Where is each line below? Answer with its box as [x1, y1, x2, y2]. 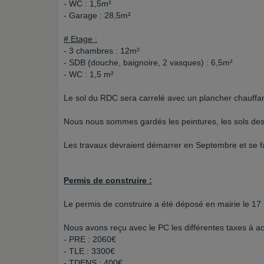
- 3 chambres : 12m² [64, 46, 140, 55]
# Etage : [64, 34, 97, 44]
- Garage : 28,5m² [64, 11, 131, 20]
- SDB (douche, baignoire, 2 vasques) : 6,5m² [64, 58, 233, 67]
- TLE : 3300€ [64, 246, 115, 256]
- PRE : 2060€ [64, 235, 116, 244]
